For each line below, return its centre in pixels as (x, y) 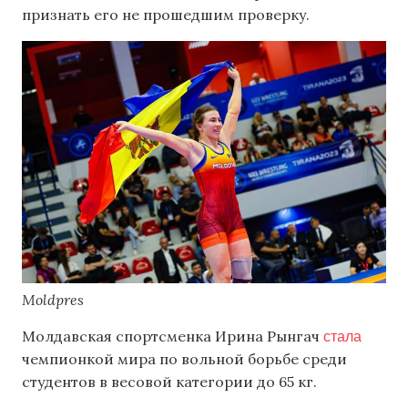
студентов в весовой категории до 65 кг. (169, 382)
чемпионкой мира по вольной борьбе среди (184, 359)
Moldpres (53, 300)
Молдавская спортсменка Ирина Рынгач (173, 337)
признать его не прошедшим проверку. (166, 14)
